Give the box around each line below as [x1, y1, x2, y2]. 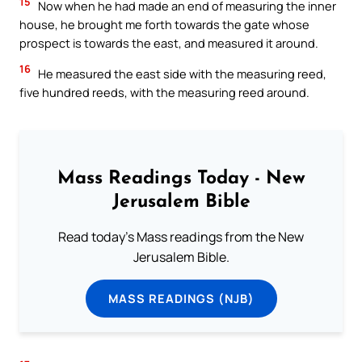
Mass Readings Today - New [57, 170, 305, 189]
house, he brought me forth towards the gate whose [19, 16, 309, 33]
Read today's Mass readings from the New [58, 228, 304, 246]
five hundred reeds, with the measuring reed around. [19, 83, 309, 100]
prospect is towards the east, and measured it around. [19, 35, 318, 52]
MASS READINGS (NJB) [107, 290, 255, 307]
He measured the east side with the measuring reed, [36, 65, 326, 82]
